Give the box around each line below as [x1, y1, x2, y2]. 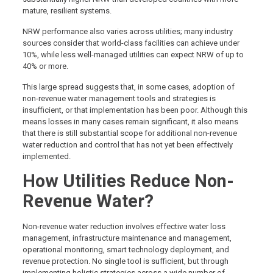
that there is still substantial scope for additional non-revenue [22, 128, 237, 138]
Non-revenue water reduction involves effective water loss [22, 221, 225, 231]
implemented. [22, 151, 73, 161]
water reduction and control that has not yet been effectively [22, 140, 233, 149]
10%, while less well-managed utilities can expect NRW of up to [22, 49, 244, 59]
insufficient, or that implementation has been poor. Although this [22, 105, 247, 115]
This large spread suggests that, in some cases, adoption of [22, 82, 235, 91]
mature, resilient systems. [22, 5, 113, 15]
